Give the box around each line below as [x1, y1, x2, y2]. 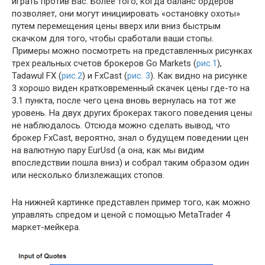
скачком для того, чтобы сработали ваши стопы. [12, 33, 214, 44]
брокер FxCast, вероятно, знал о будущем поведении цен [12, 132, 248, 144]
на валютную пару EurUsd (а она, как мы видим [12, 145, 204, 156]
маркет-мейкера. [12, 222, 80, 233]
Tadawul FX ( [12, 70, 62, 82]
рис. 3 [127, 70, 150, 82]
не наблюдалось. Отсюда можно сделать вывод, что [12, 120, 230, 131]
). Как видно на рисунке [150, 70, 247, 82]
